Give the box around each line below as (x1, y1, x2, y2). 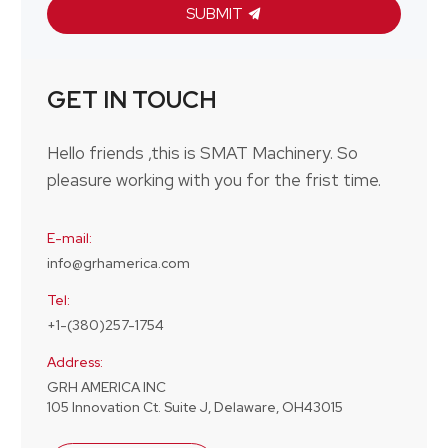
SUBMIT (185, 2, 246, 24)
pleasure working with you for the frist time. (46, 169, 381, 192)
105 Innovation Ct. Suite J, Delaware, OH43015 (46, 398, 343, 417)
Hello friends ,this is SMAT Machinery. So (46, 142, 358, 165)
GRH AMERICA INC (46, 378, 166, 397)
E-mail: (46, 229, 92, 248)
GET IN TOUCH (46, 83, 217, 115)
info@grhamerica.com (46, 254, 190, 273)
